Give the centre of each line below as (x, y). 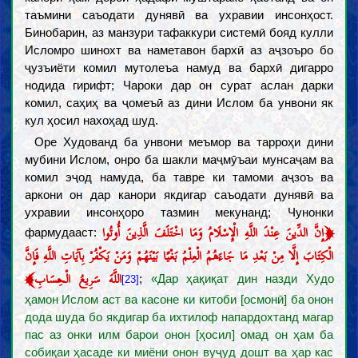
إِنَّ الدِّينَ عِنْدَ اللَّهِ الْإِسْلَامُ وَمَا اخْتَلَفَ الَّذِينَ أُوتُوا (213, 233)
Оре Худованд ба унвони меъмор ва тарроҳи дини (184, 142)
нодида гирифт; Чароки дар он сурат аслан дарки (179, 85)
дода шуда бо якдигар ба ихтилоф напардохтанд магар (179, 317)
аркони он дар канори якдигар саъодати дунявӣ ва (179, 195)
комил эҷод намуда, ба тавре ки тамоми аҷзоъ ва (179, 177)
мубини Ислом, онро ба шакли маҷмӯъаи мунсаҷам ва (179, 159)
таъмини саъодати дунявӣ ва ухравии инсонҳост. (179, 15)
